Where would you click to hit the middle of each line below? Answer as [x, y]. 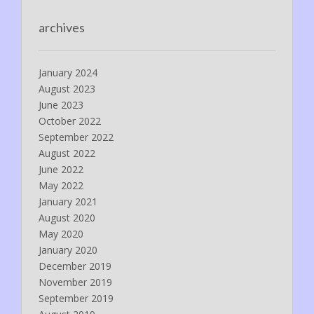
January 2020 [68, 250]
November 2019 [75, 282]
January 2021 [68, 201]
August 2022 [67, 153]
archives [62, 27]
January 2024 [68, 72]
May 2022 [61, 185]
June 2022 [61, 169]
